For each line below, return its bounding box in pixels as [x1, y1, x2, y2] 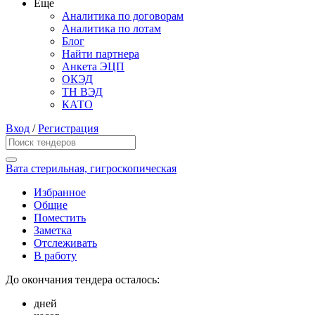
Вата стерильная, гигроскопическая [6, 162, 176, 175]
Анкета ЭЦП [62, 60, 124, 73]
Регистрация [38, 122, 98, 135]
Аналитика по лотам [62, 22, 161, 35]
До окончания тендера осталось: [6, 274, 160, 286]
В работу [34, 250, 77, 262]
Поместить [34, 212, 86, 224]
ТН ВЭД [62, 86, 103, 98]
